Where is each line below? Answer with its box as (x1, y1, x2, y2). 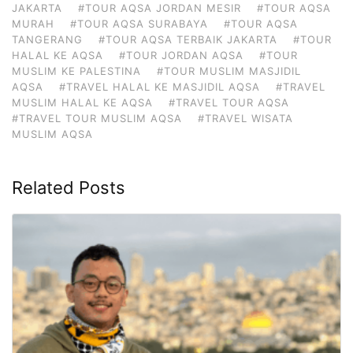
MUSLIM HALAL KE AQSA (12, 95, 153, 109)
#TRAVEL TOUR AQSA (169, 95, 289, 109)
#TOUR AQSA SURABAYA (70, 17, 208, 30)
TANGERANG (12, 32, 83, 46)
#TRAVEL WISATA (198, 111, 293, 124)
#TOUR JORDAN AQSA (119, 48, 243, 61)
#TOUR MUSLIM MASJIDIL (157, 64, 301, 77)
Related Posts (12, 176, 125, 198)
